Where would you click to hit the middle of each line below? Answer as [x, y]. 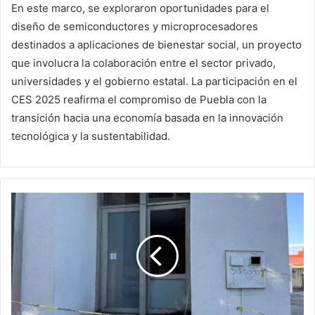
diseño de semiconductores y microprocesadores [135, 27]
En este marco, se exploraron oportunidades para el [140, 8]
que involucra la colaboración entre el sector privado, [143, 63]
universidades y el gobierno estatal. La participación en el [154, 82]
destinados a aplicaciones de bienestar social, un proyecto [156, 45]
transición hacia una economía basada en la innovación [147, 118]
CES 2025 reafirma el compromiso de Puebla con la [139, 100]
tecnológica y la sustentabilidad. [91, 136]
